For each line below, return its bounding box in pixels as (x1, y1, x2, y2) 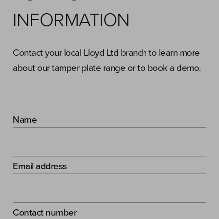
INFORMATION (13, 9, 130, 31)
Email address (13, 161, 67, 172)
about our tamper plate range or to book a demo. (13, 63, 201, 73)
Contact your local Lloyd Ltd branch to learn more (13, 47, 200, 58)
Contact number (13, 207, 76, 218)
